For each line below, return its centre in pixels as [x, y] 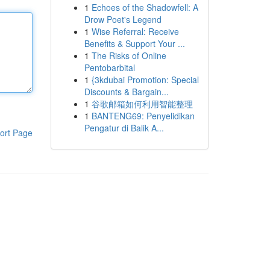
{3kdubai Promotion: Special [145, 80]
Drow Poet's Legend [123, 19]
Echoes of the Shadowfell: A [145, 7]
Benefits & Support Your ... [134, 43]
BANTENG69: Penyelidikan [143, 116]
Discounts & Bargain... [126, 92]
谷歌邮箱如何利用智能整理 [142, 104]
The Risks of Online [129, 55]
